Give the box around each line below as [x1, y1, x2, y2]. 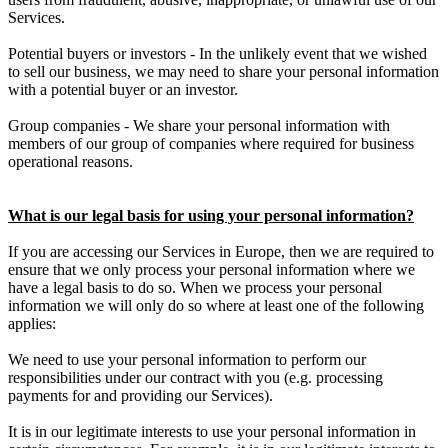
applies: [8, 314, 56, 332]
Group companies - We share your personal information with [8, 116, 390, 134]
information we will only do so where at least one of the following [8, 296, 424, 314]
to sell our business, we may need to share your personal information [8, 62, 439, 80]
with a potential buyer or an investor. [8, 80, 238, 98]
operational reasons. [8, 152, 133, 170]
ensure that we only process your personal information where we [8, 260, 415, 278]
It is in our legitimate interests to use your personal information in [8, 422, 416, 440]
